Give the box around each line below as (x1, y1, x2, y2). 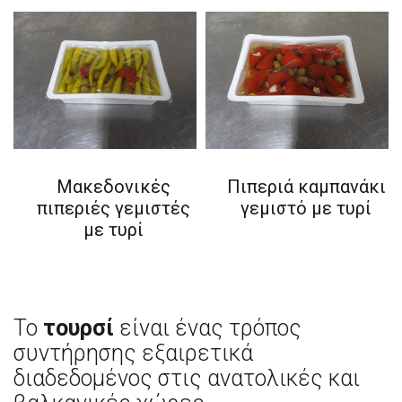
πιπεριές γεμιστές (37, 197, 191, 219)
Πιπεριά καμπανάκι (226, 175, 386, 197)
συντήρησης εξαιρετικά (13, 340, 253, 367)
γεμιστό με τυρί (240, 197, 372, 219)
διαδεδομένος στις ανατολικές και (13, 365, 360, 392)
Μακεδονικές (57, 175, 171, 197)
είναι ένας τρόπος (114, 315, 301, 342)
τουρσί (43, 315, 114, 342)
